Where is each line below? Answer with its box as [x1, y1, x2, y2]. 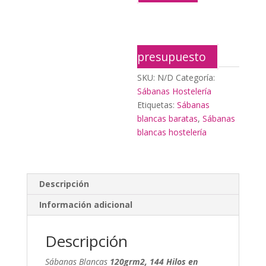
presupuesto [137, 49, 207, 65]
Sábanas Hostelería [137, 85, 212, 97]
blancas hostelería [137, 126, 207, 138]
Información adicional [39, 199, 132, 210]
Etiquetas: [137, 99, 178, 110]
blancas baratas [137, 113, 198, 124]
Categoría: [176, 72, 216, 83]
